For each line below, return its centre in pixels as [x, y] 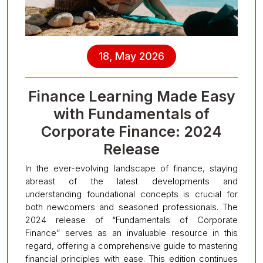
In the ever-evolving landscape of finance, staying [131, 168]
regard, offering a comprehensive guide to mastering [131, 246]
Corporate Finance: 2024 [131, 132]
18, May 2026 [131, 56]
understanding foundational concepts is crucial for [131, 194]
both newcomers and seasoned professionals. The [131, 207]
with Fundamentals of [131, 114]
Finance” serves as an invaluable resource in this [131, 233]
